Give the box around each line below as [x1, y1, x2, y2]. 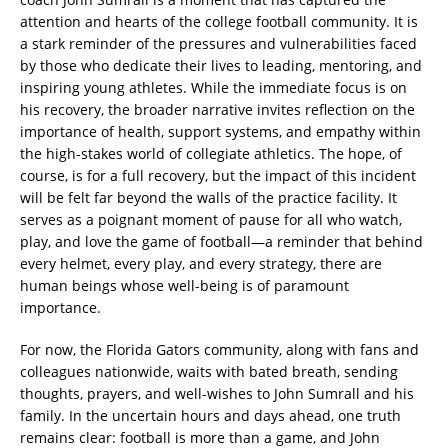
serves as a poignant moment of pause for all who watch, [20, 210, 402, 230]
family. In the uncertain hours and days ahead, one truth [20, 406, 401, 426]
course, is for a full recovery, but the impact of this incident [20, 166, 416, 186]
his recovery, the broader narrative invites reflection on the [20, 100, 415, 120]
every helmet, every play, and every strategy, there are [20, 254, 382, 274]
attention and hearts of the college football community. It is [20, 12, 418, 32]
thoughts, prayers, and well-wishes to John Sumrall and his [20, 384, 414, 404]
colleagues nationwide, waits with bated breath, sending [20, 362, 398, 382]
